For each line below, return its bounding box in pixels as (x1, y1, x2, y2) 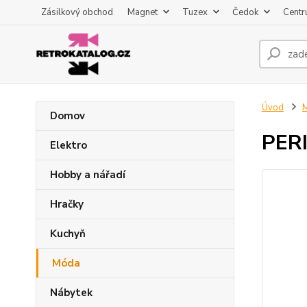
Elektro (50, 138, 87, 152)
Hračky (50, 197, 84, 211)
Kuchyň (50, 227, 86, 241)
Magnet (127, 6, 158, 19)
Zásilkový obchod (41, 6, 113, 19)
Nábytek (50, 286, 93, 299)
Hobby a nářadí (50, 168, 125, 182)
